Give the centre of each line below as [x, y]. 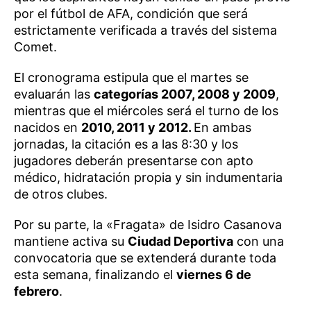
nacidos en [48, 127]
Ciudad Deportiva [180, 241]
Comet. [35, 47]
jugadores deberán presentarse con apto [134, 161]
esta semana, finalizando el [95, 275]
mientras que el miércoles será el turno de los [146, 111]
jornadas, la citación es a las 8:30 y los [126, 144]
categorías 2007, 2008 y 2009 [185, 94]
